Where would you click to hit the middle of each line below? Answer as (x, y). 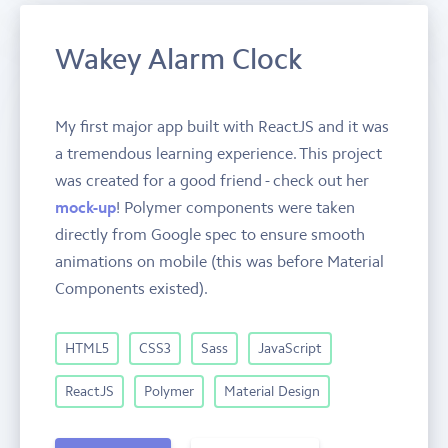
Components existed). (131, 287)
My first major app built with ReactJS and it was (222, 125)
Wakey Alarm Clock (178, 58)
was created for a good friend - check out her (212, 179)
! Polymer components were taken (235, 206)
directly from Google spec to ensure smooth (210, 233)
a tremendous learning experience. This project (218, 152)
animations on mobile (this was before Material (219, 260)
